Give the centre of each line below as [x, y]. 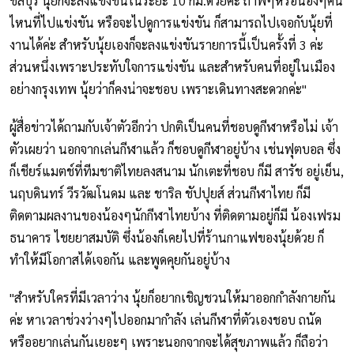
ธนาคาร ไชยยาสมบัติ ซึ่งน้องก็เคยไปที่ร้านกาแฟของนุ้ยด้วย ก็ [167, 238]
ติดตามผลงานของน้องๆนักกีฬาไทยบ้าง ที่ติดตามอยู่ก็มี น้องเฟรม [175, 216]
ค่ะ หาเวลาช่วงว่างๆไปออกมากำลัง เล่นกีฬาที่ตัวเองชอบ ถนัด [166, 320]
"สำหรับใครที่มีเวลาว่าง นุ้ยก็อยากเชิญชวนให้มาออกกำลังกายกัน [173, 298]
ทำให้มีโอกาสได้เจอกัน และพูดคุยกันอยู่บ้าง [120, 260]
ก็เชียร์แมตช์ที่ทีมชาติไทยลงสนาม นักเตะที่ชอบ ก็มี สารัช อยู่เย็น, [177, 171]
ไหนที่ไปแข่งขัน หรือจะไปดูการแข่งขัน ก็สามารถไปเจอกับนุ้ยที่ [171, 23]
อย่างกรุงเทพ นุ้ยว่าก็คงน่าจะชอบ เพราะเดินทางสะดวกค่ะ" [158, 89]
